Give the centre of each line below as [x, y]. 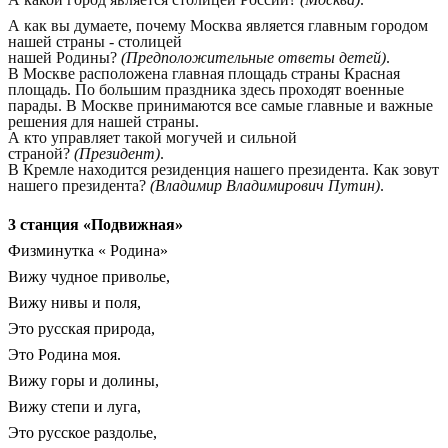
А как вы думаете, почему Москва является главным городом [218, 25]
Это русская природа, [81, 328]
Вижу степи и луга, [74, 406]
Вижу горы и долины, [83, 380]
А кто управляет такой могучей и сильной [152, 137]
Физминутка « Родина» [88, 250]
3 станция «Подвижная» [95, 224]
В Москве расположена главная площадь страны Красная [204, 73]
